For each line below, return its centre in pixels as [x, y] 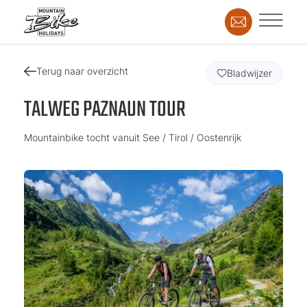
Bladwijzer [249, 73]
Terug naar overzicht [83, 71]
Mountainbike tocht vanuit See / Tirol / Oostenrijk [133, 137]
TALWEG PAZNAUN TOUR [105, 110]
